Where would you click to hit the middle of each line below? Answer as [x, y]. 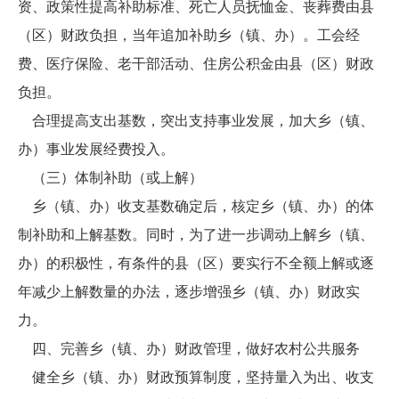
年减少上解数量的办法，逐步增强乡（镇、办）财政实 [189, 292]
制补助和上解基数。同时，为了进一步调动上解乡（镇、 [196, 235]
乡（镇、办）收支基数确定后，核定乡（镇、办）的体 [196, 206]
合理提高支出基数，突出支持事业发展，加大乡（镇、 [196, 121]
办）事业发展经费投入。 [96, 149]
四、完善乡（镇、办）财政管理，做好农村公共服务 [189, 349]
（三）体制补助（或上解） [110, 178]
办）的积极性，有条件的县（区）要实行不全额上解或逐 [196, 263]
